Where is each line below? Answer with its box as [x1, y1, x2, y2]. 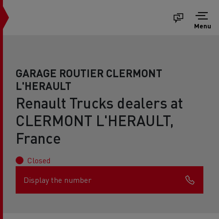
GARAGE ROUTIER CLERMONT [16, 66, 162, 80]
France [16, 129, 61, 147]
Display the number [23, 175, 91, 185]
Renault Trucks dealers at [16, 93, 183, 112]
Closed [27, 155, 50, 165]
